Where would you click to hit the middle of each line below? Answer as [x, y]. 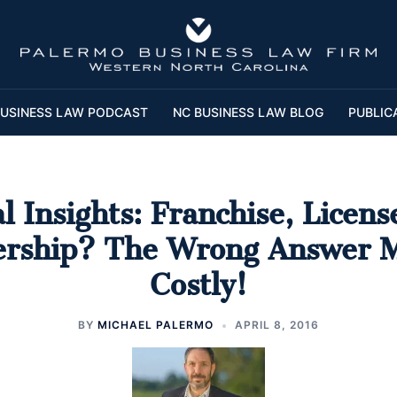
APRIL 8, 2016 [277, 325]
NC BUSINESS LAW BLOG [248, 113]
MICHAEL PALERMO [156, 325]
